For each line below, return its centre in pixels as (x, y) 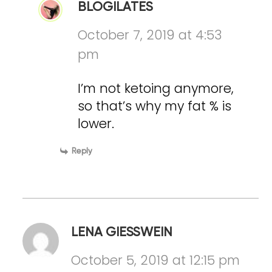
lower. (96, 123)
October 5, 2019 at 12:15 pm (156, 260)
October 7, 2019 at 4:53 (150, 35)
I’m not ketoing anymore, (156, 88)
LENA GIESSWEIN (117, 233)
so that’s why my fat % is (155, 106)
